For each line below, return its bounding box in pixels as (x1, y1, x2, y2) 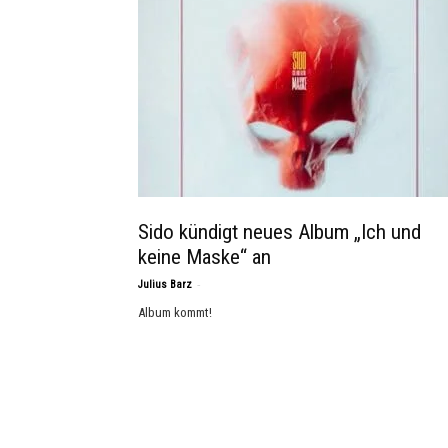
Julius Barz (138, 278, 192, 291)
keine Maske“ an (138, 245, 271, 269)
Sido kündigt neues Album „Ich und (138, 220, 421, 244)
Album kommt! (138, 305, 212, 320)
